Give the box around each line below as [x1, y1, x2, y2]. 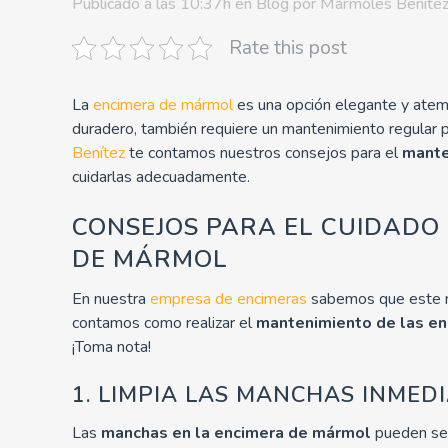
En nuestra [72, 287, 150, 310]
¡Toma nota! [72, 335, 151, 358]
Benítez [72, 141, 125, 164]
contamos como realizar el [72, 311, 256, 334]
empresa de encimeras [150, 287, 307, 310]
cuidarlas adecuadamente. [72, 165, 250, 188]
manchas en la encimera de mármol [101, 421, 371, 444]
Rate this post [229, 34, 347, 61]
